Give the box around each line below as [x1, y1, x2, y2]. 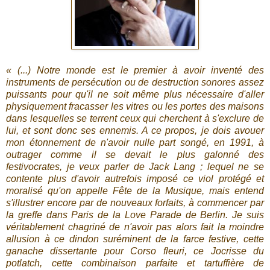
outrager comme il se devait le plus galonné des [6, 149, 264, 160]
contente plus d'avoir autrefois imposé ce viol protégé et [6, 173, 264, 184]
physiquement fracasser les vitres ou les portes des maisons [6, 101, 264, 111]
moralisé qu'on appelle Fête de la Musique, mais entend [6, 185, 264, 196]
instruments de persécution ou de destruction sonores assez [6, 77, 264, 87]
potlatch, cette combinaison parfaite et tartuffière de [6, 257, 264, 268]
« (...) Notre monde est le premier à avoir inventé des [6, 64, 264, 75]
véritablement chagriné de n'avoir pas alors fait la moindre [6, 221, 264, 232]
